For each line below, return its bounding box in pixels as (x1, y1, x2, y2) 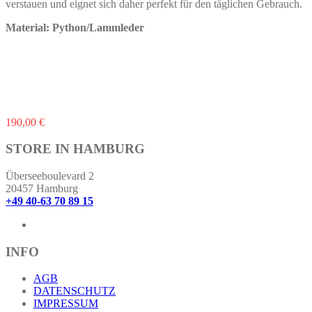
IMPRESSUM (33, 297, 98, 310)
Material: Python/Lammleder (6, 21, 144, 33)
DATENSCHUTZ (33, 285, 116, 297)
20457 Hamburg (6, 182, 78, 194)
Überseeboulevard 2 (6, 170, 94, 182)
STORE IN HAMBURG (6, 141, 145, 157)
